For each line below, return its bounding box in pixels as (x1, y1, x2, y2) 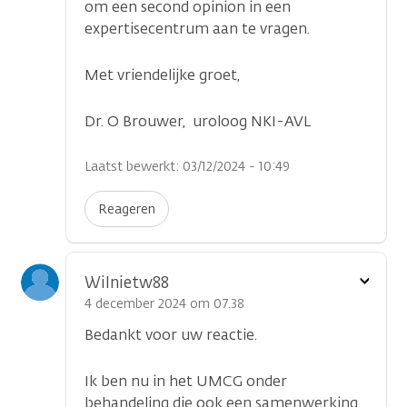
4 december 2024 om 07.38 (84, 295, 244, 313)
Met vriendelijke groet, (84, 65, 240, 84)
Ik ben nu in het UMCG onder (84, 372, 287, 391)
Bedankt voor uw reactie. (84, 325, 257, 344)
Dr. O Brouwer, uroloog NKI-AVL (84, 112, 311, 131)
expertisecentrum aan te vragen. (84, 19, 310, 38)
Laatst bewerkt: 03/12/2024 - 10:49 (84, 158, 290, 175)
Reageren (98, 201, 155, 218)
